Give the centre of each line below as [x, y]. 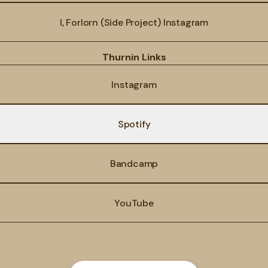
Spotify [134, 124]
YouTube [134, 203]
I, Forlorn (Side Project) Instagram [134, 22]
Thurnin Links [134, 57]
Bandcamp [134, 163]
